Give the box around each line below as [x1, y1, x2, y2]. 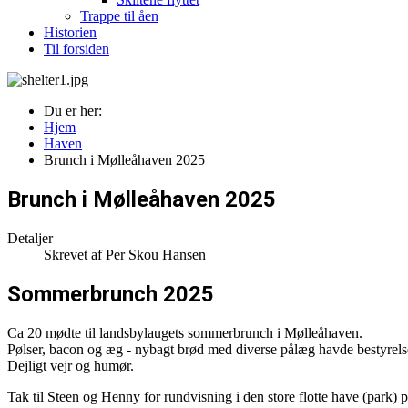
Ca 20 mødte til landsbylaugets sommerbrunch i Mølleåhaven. [7, 324, 362, 341]
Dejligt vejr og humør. [7, 357, 134, 373]
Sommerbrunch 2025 [7, 280, 214, 307]
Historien [44, 24, 97, 40]
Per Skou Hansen [106, 246, 206, 262]
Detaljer [7, 229, 53, 246]
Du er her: [44, 102, 109, 118]
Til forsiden [44, 40, 109, 56]
